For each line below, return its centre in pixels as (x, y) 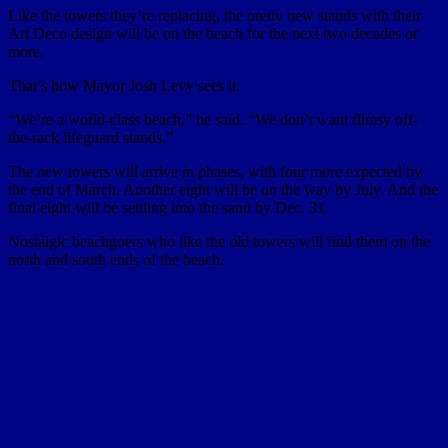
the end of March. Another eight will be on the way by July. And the (223, 189)
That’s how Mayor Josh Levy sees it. (124, 85)
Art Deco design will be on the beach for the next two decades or (213, 33)
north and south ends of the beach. (116, 259)
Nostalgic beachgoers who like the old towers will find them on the (219, 241)
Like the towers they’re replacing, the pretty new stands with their (214, 15)
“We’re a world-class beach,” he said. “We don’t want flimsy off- (213, 119)
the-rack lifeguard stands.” (90, 137)
